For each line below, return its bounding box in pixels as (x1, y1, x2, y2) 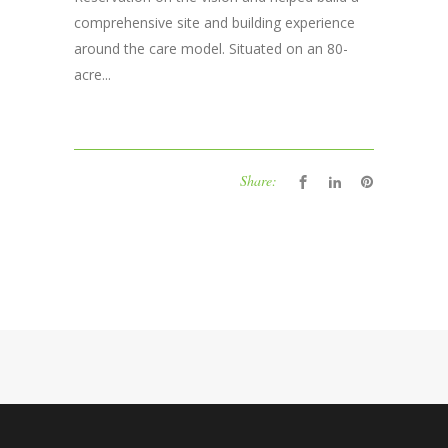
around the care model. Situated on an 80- (74, 38, 348, 58)
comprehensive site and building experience (74, 12, 355, 32)
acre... (74, 64, 111, 84)
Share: (240, 170, 277, 190)
